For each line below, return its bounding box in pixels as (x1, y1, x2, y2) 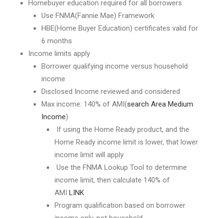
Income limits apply (28, 49, 90, 58)
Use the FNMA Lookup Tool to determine (54, 163, 187, 172)
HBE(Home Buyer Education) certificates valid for (41, 24, 198, 33)
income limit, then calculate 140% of (54, 176, 170, 184)
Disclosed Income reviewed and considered (41, 87, 180, 96)
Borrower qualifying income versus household (41, 62, 188, 71)
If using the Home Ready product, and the (54, 125, 189, 134)
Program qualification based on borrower (54, 201, 185, 210)
